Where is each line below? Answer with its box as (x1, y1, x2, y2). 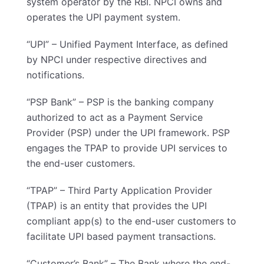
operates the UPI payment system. (27, 11, 180, 23)
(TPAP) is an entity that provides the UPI (27, 200, 207, 212)
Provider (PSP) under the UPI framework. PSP (27, 127, 230, 138)
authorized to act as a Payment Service (27, 111, 203, 123)
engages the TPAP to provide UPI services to (27, 142, 227, 154)
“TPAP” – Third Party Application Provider (27, 184, 212, 196)
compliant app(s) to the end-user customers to (27, 215, 236, 227)
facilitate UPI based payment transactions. (27, 230, 216, 242)
